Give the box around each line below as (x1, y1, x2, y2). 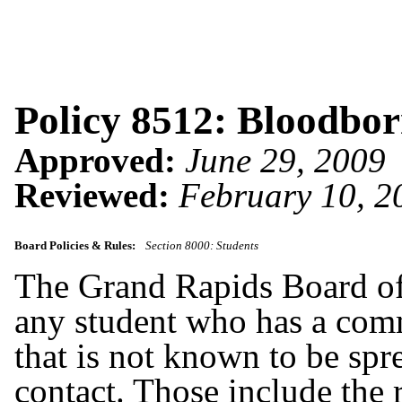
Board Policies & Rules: (14, 240, 135, 252)
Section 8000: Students (145, 240, 258, 252)
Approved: (14, 141, 185, 179)
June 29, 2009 (185, 141, 386, 179)
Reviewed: (14, 176, 170, 214)
